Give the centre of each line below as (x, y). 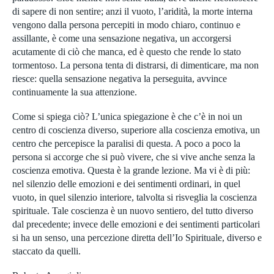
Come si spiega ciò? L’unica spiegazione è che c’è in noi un (127, 117)
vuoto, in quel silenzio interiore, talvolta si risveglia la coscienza (135, 198)
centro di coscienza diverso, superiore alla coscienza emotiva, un (136, 130)
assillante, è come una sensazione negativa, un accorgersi (122, 39)
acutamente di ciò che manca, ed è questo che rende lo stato (127, 52)
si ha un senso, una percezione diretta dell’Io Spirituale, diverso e (137, 238)
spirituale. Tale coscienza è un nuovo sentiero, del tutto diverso (133, 211)
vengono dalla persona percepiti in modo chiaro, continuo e (126, 25)
